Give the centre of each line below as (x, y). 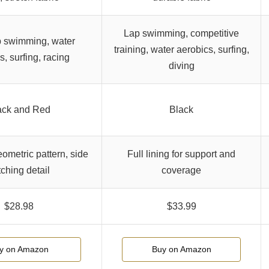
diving (181, 66)
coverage (181, 171)
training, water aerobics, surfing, (181, 50)
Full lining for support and (181, 154)
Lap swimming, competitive (181, 34)
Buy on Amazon (181, 249)
